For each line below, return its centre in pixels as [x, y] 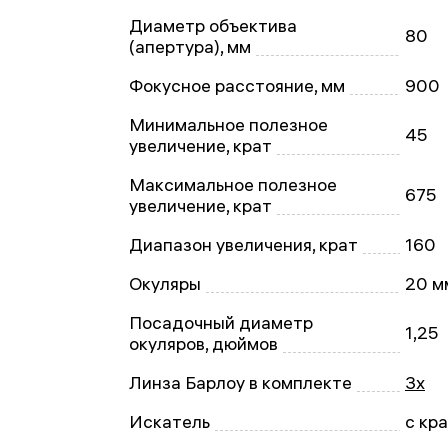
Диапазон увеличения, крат [243, 244]
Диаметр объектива [213, 25]
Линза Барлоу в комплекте [240, 382]
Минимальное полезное [228, 124]
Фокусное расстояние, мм [237, 85]
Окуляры [165, 283]
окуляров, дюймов [203, 343]
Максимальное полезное [233, 184]
